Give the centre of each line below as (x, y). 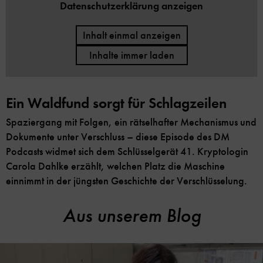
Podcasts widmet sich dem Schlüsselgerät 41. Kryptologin (127, 151)
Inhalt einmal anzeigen (131, 35)
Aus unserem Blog (131, 215)
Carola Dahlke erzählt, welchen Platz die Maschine (115, 166)
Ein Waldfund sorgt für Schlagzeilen (116, 103)
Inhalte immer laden (131, 55)
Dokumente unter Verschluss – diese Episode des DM (118, 136)
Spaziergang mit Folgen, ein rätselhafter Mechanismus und (131, 122)
